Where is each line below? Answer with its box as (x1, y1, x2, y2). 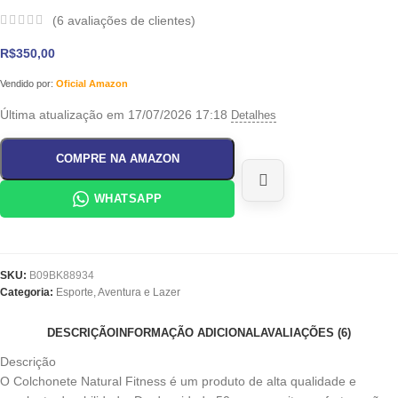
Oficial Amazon (56, 78, 128, 90)
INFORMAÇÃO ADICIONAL (115, 326, 260, 340)
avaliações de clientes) (64, 13, 195, 28)
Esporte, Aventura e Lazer (56, 286, 180, 299)
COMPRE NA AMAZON (55, 152, 179, 166)
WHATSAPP (93, 192, 163, 206)
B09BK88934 (29, 269, 94, 283)
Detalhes (231, 109, 276, 123)
